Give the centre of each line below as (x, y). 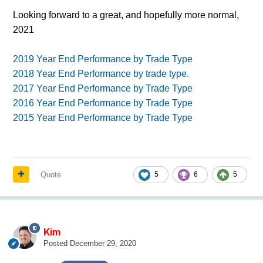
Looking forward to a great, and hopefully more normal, (126, 15)
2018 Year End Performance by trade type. (101, 73)
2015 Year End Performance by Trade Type (102, 117)
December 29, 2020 (103, 243)
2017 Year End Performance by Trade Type (102, 88)
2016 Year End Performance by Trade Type (102, 103)
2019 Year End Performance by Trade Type (102, 59)
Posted (56, 243)
